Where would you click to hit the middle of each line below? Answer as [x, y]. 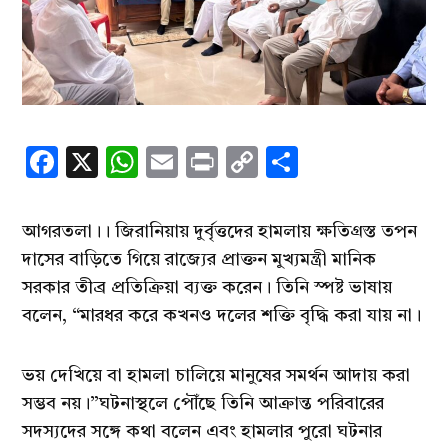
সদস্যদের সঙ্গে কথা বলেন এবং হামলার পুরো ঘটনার [202, 432]
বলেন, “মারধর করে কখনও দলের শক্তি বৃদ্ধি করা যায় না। [222, 316]
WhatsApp [215, 162]
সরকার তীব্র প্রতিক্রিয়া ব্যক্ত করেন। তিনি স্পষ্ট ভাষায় [207, 288]
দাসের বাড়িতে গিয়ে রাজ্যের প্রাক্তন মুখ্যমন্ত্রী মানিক [199, 260]
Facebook [126, 162]
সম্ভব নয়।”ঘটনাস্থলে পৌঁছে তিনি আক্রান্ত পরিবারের [203, 404]
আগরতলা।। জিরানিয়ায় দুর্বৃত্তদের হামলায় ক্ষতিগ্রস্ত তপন [220, 232]
